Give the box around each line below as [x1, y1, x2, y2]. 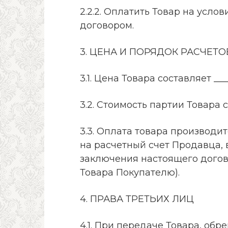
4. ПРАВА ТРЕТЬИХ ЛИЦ [80, 193, 194, 205]
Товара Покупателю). [80, 166, 180, 178]
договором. [80, 19, 134, 31]
